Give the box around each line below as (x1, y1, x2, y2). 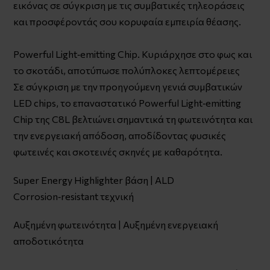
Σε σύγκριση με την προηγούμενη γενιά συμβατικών (13, 80, 243, 92)
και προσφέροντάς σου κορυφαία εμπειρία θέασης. (13, 15, 242, 27)
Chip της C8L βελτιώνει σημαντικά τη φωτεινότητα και (13, 113, 253, 125)
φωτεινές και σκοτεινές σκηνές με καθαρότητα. (13, 145, 223, 157)
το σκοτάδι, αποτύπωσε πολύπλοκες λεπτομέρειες (13, 64, 240, 76)
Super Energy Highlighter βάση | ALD (13, 174, 175, 186)
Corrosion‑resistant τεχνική (13, 190, 134, 202)
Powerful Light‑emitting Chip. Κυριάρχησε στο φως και (13, 48, 253, 60)
